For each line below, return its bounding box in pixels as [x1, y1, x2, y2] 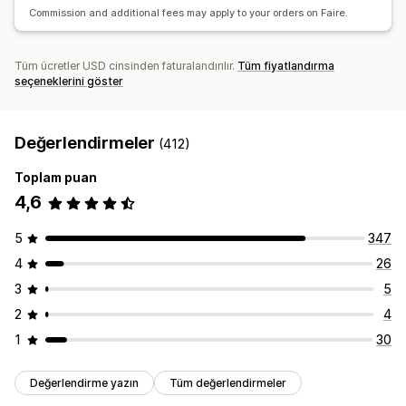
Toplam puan [14, 169, 97, 186]
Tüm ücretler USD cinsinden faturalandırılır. [14, 59, 237, 73]
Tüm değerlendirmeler [169, 376, 286, 391]
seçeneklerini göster [14, 74, 123, 89]
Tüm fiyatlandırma [237, 59, 334, 73]
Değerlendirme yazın [30, 376, 139, 391]
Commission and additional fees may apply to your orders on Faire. [29, 6, 348, 20]
